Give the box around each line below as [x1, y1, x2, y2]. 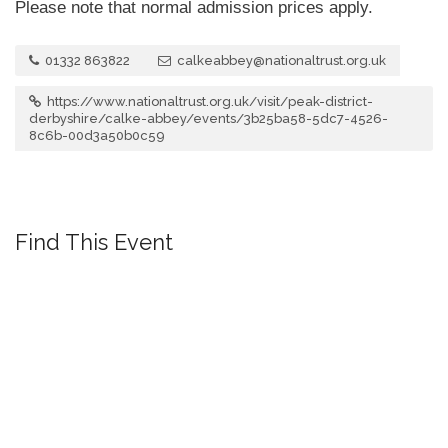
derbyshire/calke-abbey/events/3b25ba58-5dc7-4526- [29, 111, 388, 127]
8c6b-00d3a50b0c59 [29, 128, 165, 144]
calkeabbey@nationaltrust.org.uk [174, 53, 386, 69]
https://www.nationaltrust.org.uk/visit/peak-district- [44, 94, 373, 110]
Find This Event [15, 229, 173, 256]
